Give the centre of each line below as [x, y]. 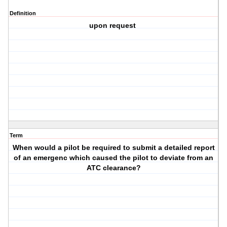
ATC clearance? [113, 168]
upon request [114, 26]
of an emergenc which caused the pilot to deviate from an [114, 158]
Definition [23, 13]
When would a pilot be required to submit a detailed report [113, 148]
